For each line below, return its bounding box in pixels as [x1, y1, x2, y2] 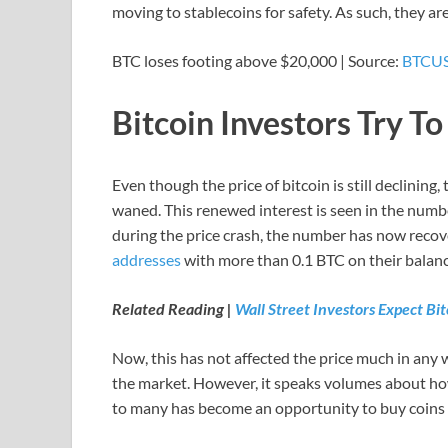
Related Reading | [112, 298, 235, 318]
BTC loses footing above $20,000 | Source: [112, 50, 402, 70]
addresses [112, 249, 181, 269]
